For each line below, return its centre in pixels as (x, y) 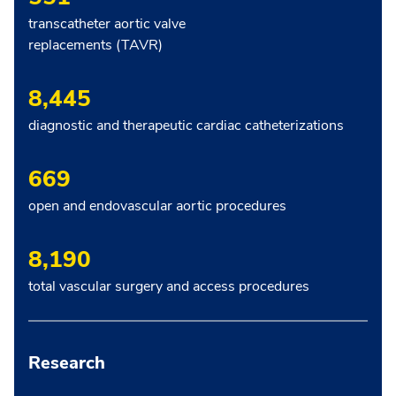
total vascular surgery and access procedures (169, 286)
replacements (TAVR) (95, 45)
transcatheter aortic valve (107, 23)
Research (67, 362)
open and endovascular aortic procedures (157, 206)
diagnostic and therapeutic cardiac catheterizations (186, 125)
